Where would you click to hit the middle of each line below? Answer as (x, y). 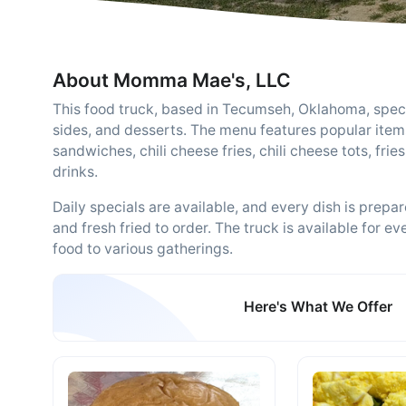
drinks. (75, 172)
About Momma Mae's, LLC (172, 80)
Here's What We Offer (319, 307)
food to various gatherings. (143, 249)
